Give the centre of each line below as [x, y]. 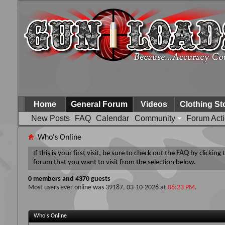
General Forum [99, 104]
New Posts [50, 118]
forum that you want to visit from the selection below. [115, 162]
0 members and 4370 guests [69, 179]
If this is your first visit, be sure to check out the [105, 153]
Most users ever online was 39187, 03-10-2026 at [98, 188]
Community [155, 118]
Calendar [113, 118]
